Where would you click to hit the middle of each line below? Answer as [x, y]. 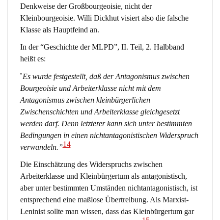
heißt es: [33, 59]
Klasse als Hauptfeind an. [59, 30]
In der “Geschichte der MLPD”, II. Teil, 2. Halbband [102, 47]
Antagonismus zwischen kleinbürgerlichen [85, 100]
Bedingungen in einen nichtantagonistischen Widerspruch [109, 135]
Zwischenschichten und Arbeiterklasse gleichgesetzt [100, 111]
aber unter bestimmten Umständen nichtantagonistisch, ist [109, 188]
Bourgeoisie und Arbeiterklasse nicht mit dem [90, 88]
